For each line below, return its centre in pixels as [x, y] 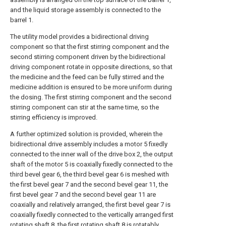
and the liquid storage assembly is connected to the [86, 10]
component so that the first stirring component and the [90, 47]
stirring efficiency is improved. [54, 117]
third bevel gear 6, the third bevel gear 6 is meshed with [90, 174]
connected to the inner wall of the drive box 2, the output [92, 154]
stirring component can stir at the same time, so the [84, 107]
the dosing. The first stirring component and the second [91, 97]
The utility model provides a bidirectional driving [79, 37]
